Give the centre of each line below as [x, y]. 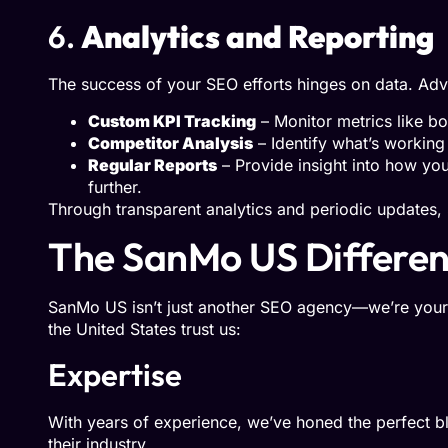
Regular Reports [152, 164]
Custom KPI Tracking [172, 120]
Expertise [115, 374]
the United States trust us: [144, 329]
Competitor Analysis [170, 142]
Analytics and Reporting [257, 37]
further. [115, 186]
